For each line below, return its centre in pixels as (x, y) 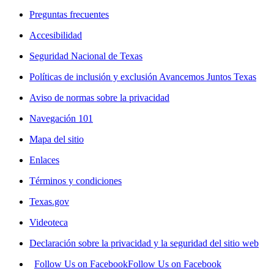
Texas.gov (49, 201)
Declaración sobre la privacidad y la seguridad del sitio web (144, 243)
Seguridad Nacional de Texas (86, 56)
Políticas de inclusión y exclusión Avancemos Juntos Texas (143, 76)
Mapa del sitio (57, 139)
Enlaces (44, 160)
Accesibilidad (56, 35)
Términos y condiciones (76, 180)
